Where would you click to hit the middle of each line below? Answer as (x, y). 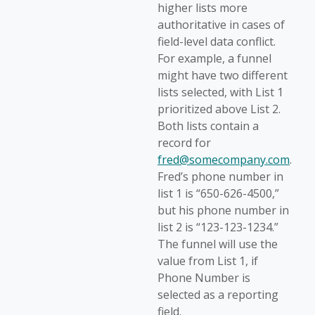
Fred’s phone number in (220, 177)
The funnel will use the (218, 244)
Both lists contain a (208, 126)
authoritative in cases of (221, 25)
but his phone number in (223, 211)
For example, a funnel (214, 59)
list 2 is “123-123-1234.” (218, 227)
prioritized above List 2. (219, 109)
